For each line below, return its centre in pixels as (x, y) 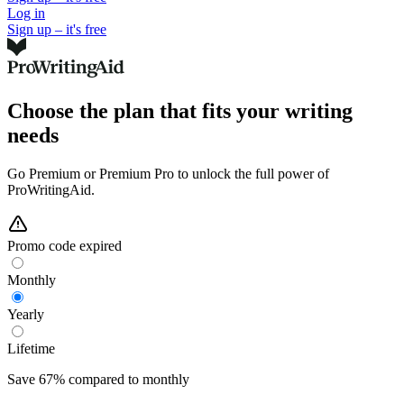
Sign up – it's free (57, 29)
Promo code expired (64, 245)
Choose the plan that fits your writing (180, 110)
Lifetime (31, 348)
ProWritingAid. (51, 189)
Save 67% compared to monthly (98, 379)
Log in (26, 13)
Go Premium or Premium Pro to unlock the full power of (168, 173)
